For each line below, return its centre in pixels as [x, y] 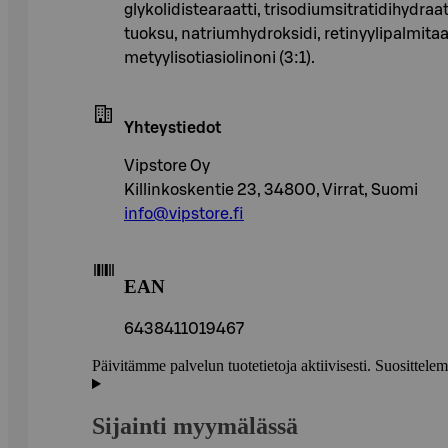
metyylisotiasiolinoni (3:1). [219, 57]
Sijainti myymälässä [195, 426]
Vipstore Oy [167, 165]
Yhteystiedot [172, 127]
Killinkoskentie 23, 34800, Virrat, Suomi [271, 189]
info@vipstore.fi [184, 213]
